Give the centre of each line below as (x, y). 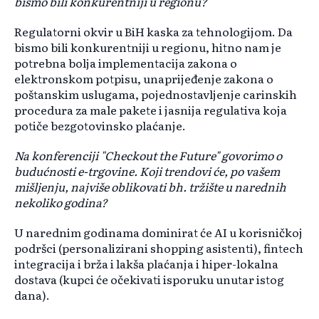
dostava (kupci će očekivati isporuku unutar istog (149, 279)
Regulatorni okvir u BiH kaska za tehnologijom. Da (153, 32)
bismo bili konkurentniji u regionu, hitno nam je (148, 47)
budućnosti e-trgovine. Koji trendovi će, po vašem (147, 171)
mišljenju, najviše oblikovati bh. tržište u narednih (150, 187)
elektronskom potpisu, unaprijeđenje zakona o (144, 79)
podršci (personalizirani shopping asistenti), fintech (159, 248)
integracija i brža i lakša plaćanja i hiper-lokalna (146, 264)
